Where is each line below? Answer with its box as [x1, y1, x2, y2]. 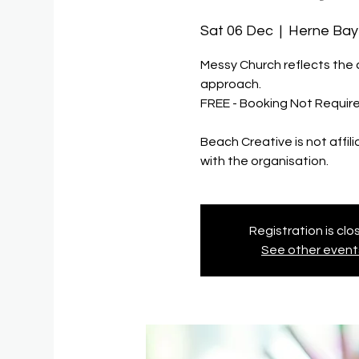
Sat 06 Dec [200, 23, 274, 38]
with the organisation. [200, 155, 329, 167]
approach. [200, 78, 262, 91]
